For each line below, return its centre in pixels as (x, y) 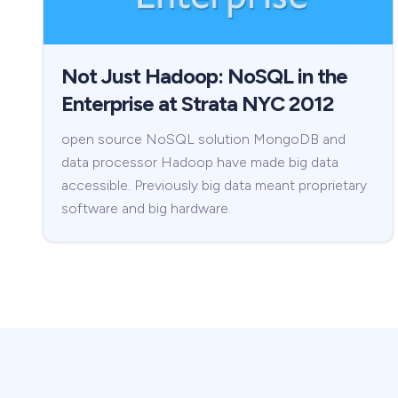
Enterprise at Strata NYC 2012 (198, 104)
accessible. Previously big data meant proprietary (214, 186)
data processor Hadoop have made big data (200, 163)
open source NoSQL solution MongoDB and (203, 139)
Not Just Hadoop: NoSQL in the (204, 76)
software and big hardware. (146, 209)
